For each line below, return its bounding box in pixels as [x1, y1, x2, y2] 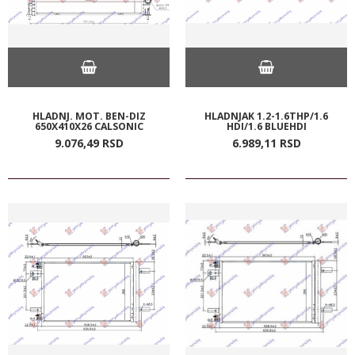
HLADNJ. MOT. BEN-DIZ [32, 109, 146, 123]
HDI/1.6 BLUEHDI [226, 119, 307, 133]
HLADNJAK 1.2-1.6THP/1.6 [204, 109, 328, 123]
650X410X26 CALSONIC [34, 119, 143, 133]
